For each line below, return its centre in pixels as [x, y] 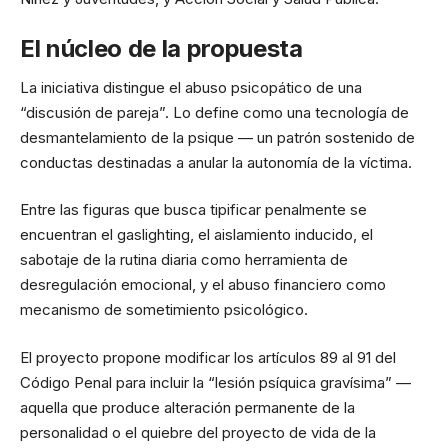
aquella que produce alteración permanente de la [187, 407]
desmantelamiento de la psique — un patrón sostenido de [217, 137]
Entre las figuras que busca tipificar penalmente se [193, 209]
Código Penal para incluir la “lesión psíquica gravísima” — [215, 382]
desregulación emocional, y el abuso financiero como [203, 284]
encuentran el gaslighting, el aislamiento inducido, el [196, 234]
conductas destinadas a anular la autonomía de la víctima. [216, 162]
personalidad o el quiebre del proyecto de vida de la [198, 432]
